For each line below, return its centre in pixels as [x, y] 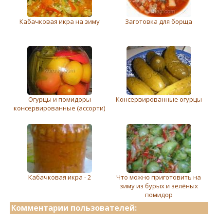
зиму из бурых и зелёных [159, 186]
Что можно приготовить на [159, 177]
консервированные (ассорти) [59, 108]
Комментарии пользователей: [74, 208]
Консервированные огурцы [159, 99]
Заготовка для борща [159, 21]
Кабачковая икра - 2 [59, 177]
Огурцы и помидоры [59, 99]
